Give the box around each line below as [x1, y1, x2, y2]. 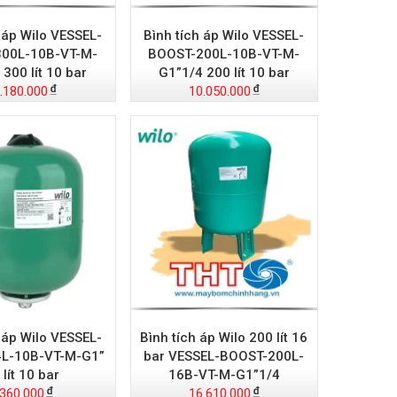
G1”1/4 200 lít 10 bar [158, 64, 290, 81]
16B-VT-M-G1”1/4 [167, 367, 280, 383]
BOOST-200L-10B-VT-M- [148, 45, 300, 62]
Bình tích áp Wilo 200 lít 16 [140, 330, 308, 346]
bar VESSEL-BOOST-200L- [144, 348, 305, 364]
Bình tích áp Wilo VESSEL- [144, 27, 305, 43]
